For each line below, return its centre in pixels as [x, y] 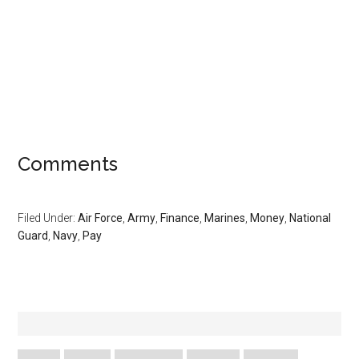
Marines [225, 218]
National [311, 218]
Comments [68, 164]
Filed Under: [48, 218]
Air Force [101, 218]
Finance [180, 218]
